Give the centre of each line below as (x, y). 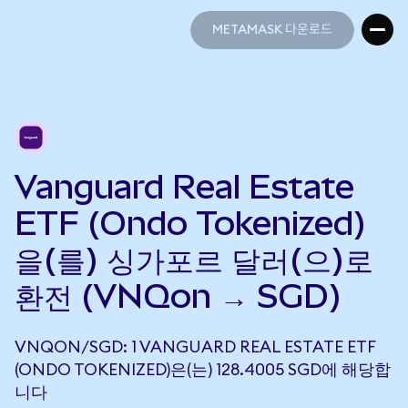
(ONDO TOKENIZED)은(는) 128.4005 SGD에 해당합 (203, 370)
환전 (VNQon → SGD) (178, 296)
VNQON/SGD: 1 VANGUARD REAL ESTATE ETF (195, 347)
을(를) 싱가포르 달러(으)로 (194, 260)
